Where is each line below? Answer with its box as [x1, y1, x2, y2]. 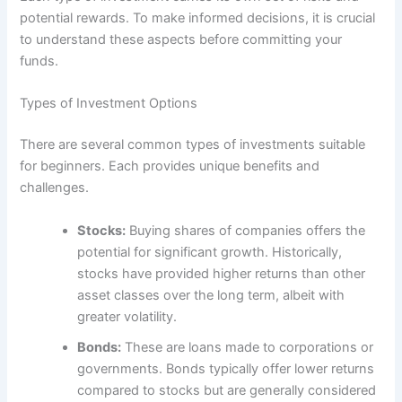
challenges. [20, 179, 90, 197]
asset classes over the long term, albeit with [77, 286, 345, 303]
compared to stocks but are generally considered [77, 381, 377, 398]
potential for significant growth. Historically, [77, 243, 343, 260]
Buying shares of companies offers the [126, 222, 366, 239]
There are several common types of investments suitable [20, 136, 366, 153]
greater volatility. [77, 308, 178, 325]
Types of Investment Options [20, 95, 198, 112]
